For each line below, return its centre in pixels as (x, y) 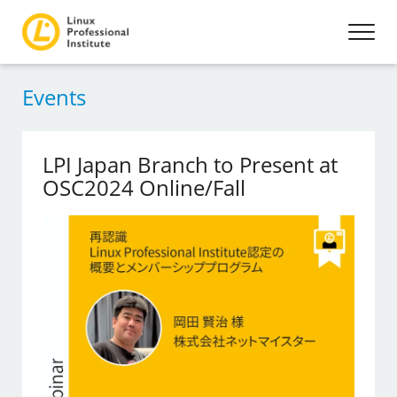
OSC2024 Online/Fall (144, 187)
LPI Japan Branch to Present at (191, 164)
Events (54, 97)
